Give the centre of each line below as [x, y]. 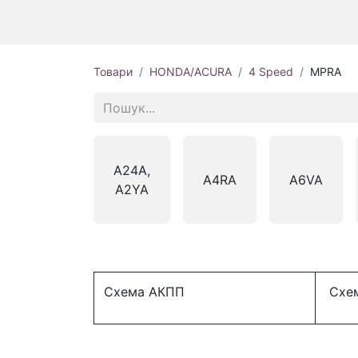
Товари [113, 72]
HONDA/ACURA [191, 72]
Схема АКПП [148, 292]
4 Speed [271, 72]
